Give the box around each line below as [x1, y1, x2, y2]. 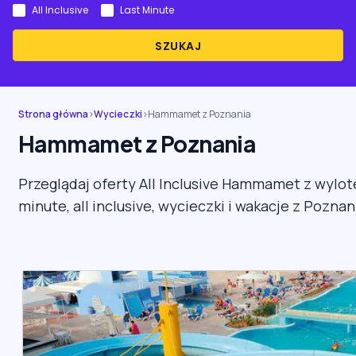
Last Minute [120, 3, 174, 17]
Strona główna [18, 107, 88, 121]
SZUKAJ [155, 38, 201, 54]
